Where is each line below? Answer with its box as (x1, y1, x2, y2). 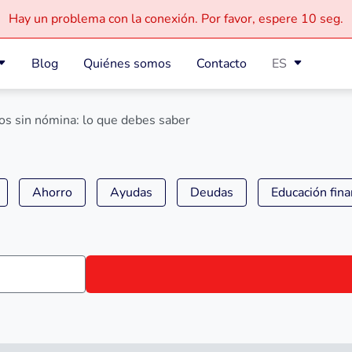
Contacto (196, 55, 247, 72)
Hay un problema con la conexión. (9, 10, 201, 27)
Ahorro (32, 184, 72, 201)
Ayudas (110, 184, 152, 201)
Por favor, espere (201, 10, 298, 27)
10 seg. (301, 10, 343, 27)
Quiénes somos (83, 55, 172, 72)
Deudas (190, 184, 233, 201)
